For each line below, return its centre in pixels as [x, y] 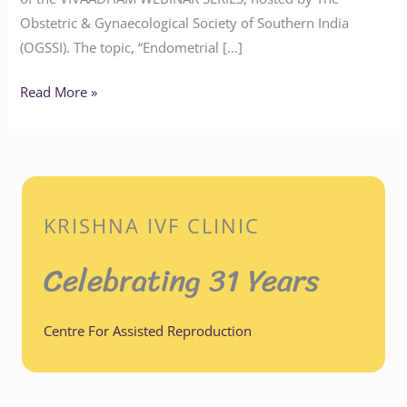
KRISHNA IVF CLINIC [152, 226]
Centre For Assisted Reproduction [148, 331]
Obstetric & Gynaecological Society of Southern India [185, 22]
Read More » [59, 91]
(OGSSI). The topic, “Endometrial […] [132, 47]
